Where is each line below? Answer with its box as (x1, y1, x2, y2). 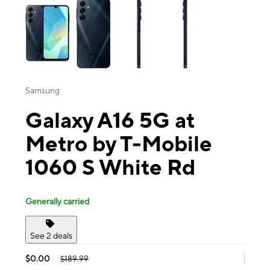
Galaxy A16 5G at (25, 107, 195, 133)
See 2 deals (30, 230, 72, 240)
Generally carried (25, 196, 89, 206)
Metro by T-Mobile (25, 131, 212, 157)
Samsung (25, 86, 60, 96)
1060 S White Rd (25, 154, 195, 180)
